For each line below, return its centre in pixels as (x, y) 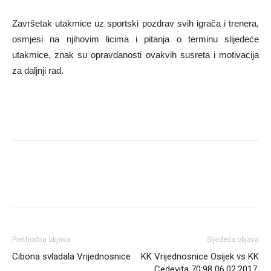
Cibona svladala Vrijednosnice (71, 256)
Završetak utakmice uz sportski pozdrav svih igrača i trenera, (135, 23)
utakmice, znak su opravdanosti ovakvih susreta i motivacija (135, 54)
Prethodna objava (41, 239)
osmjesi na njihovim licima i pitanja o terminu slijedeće (135, 39)
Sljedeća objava (233, 239)
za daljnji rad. (38, 70)
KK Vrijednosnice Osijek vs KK (200, 256)
